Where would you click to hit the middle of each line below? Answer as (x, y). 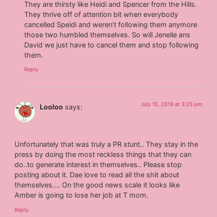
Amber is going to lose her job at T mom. (82, 195)
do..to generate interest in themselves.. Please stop (98, 165)
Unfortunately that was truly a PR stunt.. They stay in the (107, 144)
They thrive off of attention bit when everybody (101, 14)
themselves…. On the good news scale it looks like (97, 185)
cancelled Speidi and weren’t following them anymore (111, 24)
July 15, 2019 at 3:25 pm (171, 104)
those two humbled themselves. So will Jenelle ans (108, 34)
